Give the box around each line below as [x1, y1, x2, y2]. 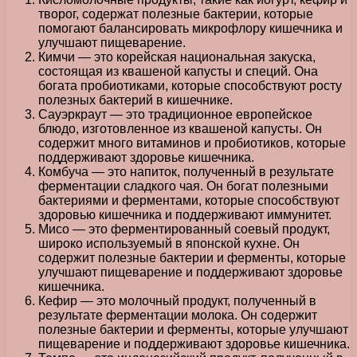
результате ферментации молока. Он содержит [38, 308, 317, 323]
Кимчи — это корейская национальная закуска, [38, 50, 316, 65]
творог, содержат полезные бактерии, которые [38, 7, 313, 22]
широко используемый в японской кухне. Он [38, 237, 300, 251]
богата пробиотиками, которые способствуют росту [38, 79, 342, 93]
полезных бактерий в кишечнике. [38, 93, 233, 108]
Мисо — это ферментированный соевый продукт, [38, 222, 330, 237]
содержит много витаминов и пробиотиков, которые [38, 136, 346, 151]
